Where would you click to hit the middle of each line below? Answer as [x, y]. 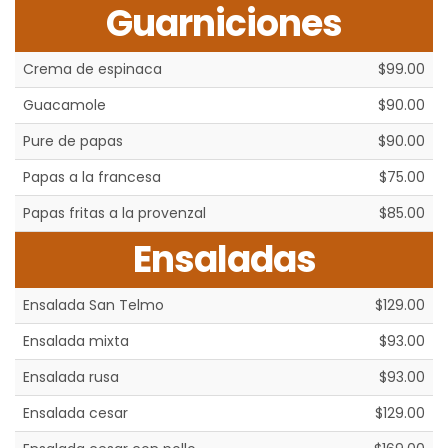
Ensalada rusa [71, 377]
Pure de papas [73, 141]
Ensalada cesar [75, 413]
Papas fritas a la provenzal [114, 213]
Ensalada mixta [76, 341]
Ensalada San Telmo [93, 305]
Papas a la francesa [92, 177]
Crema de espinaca [92, 69]
